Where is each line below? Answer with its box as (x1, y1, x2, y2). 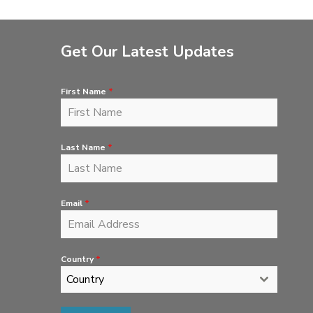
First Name (60, 86, 108, 97)
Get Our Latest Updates (60, 41, 234, 62)
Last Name (60, 142, 108, 153)
